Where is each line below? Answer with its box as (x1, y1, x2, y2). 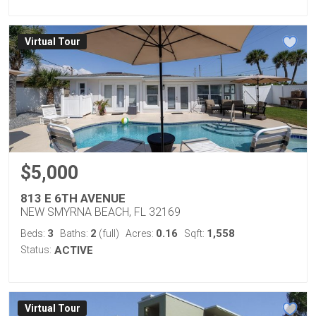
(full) (97, 228, 119, 239)
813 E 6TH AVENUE (20, 191, 126, 205)
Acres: (126, 228, 156, 239)
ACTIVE (54, 244, 93, 257)
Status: (20, 244, 51, 255)
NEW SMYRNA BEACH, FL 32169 (20, 205, 181, 219)
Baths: (60, 228, 90, 239)
